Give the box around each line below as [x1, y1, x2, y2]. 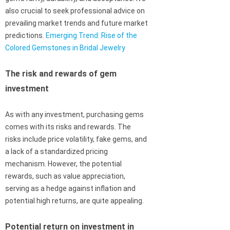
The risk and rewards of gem [5, 69, 117, 79]
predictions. [5, 31, 46, 40]
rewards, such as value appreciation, [5, 172, 125, 181]
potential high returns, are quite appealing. [5, 197, 144, 205]
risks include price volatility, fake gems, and [5, 135, 147, 144]
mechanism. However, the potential [5, 160, 122, 168]
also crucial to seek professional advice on [5, 7, 145, 15]
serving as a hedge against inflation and [5, 184, 136, 193]
